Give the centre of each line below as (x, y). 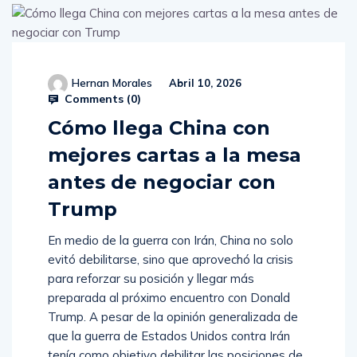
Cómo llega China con (159, 128)
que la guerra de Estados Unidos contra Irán (169, 336)
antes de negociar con (162, 182)
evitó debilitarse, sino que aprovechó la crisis (171, 260)
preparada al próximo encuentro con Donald (169, 298)
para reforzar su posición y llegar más (151, 279)
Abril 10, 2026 (204, 83)
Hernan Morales (112, 83)
